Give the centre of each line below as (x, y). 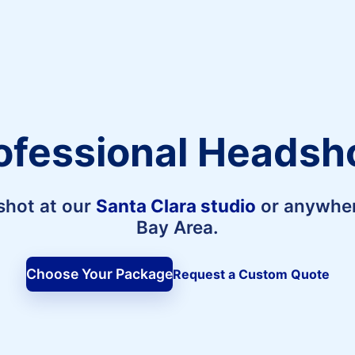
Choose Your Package (99, 274)
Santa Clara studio (176, 205)
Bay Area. (177, 227)
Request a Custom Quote (251, 274)
